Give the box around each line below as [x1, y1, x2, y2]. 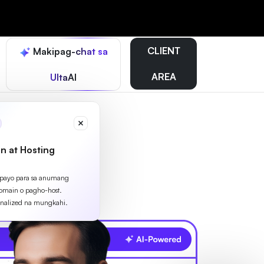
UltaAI [50, 71, 77, 83]
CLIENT [147, 45, 180, 57]
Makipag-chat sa [31, 45, 108, 57]
